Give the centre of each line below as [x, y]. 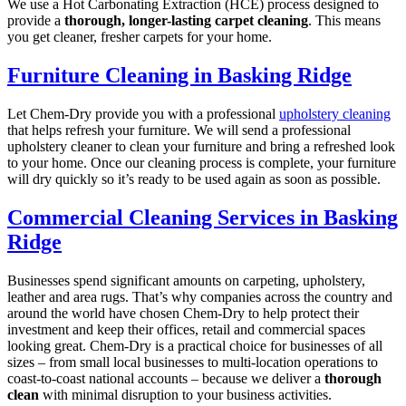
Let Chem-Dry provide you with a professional [143, 114]
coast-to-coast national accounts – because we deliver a [166, 378]
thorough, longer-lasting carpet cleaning [186, 21]
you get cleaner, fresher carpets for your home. [140, 37]
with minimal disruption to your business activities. [185, 394]
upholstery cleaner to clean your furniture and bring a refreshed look [201, 147]
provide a [36, 21]
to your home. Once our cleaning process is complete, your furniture [202, 163]
